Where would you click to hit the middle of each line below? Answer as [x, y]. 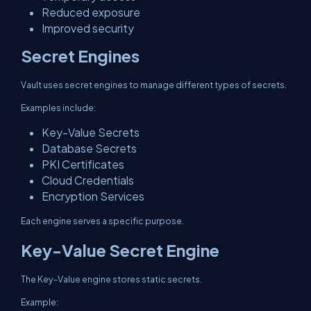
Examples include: [58, 108]
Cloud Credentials [88, 180]
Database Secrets [89, 148]
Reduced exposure [91, 12]
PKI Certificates [83, 164]
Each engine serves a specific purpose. [102, 221]
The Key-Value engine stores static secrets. [111, 279]
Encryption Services [93, 196]
